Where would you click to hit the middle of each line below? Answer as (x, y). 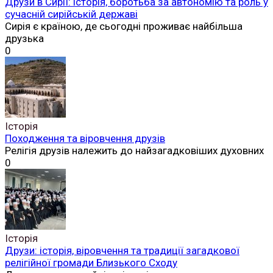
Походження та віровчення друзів (85, 138)
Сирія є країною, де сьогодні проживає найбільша (124, 26)
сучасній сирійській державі (71, 14)
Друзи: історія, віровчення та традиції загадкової (122, 250)
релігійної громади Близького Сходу (91, 262)
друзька (24, 38)
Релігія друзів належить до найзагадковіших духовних (134, 150)
